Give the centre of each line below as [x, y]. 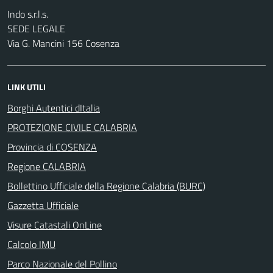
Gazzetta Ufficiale [43, 205]
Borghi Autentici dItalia [54, 108]
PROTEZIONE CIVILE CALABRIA [72, 127]
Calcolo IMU [31, 244]
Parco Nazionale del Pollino [62, 264]
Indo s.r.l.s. [28, 14]
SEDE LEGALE [36, 28]
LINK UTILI [27, 87]
